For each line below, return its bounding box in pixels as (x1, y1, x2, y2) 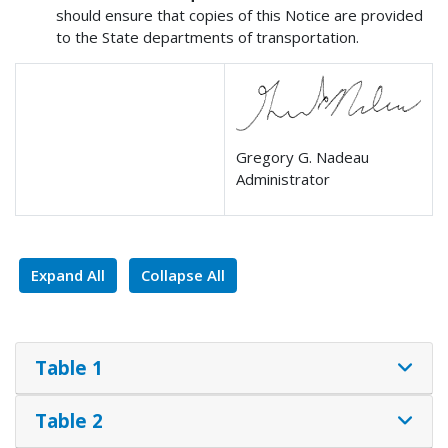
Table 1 (34, 354, 103, 380)
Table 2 (34, 408, 103, 434)
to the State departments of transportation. (56, 27, 360, 48)
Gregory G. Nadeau (236, 146, 370, 167)
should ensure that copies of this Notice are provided (56, 5, 424, 26)
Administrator (236, 168, 331, 189)
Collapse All (141, 265, 225, 286)
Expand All (31, 265, 105, 286)
